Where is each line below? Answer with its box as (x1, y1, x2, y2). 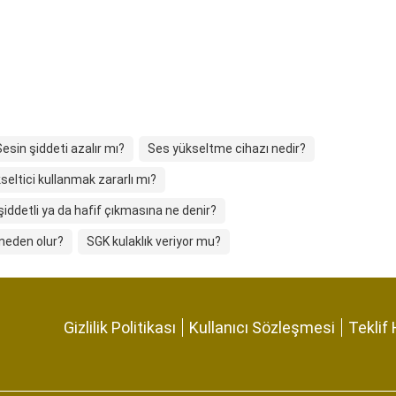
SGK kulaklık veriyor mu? (87, 234, 221, 249)
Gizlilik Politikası (64, 318, 176, 338)
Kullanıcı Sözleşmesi (189, 318, 335, 338)
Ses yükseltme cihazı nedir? (148, 141, 306, 156)
